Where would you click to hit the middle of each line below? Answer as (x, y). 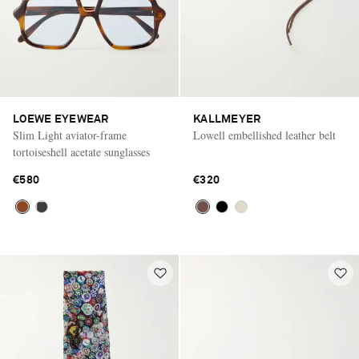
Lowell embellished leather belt (264, 135)
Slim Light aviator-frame (70, 135)
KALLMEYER (227, 120)
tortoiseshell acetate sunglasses (81, 152)
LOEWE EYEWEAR (61, 120)
